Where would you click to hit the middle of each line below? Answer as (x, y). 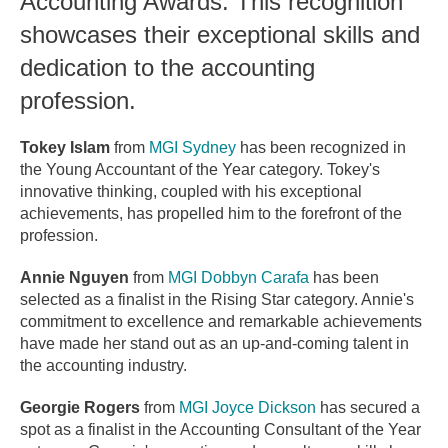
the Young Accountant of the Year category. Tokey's (200, 170)
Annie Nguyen (74, 278)
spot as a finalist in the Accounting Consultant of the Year (220, 430)
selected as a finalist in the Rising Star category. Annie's (217, 300)
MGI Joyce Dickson (247, 408)
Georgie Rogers (80, 408)
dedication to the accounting (167, 68)
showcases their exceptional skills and (220, 35)
